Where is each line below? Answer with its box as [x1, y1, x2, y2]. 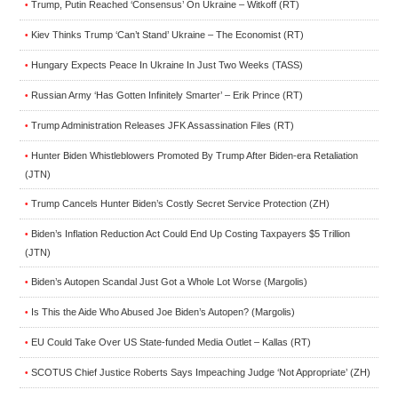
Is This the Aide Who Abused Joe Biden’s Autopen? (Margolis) [31, 306, 295, 317]
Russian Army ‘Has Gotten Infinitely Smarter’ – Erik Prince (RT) [31, 89, 303, 100]
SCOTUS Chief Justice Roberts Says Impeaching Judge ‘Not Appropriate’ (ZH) [31, 366, 370, 378]
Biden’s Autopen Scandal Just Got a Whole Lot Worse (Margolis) [31, 275, 307, 287]
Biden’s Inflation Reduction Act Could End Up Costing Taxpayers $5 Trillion [31, 227, 350, 239]
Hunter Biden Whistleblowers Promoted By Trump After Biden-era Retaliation [31, 149, 358, 161]
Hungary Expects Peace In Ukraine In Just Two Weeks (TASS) [31, 59, 303, 70]
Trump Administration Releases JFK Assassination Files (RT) [31, 119, 294, 131]
